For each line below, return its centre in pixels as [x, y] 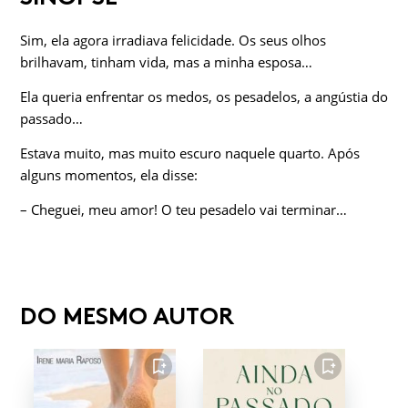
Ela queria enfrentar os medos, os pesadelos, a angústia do [204, 97]
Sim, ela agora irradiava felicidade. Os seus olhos [173, 41]
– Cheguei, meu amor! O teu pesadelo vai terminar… [184, 210]
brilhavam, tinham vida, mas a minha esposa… [166, 62]
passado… [51, 119]
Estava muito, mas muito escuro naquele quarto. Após [190, 153]
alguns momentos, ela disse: [109, 175]
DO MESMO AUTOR [127, 316]
